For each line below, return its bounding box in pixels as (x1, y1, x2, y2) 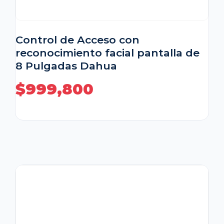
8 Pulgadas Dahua (15, 59, 117, 72)
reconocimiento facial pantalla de (15, 46, 199, 59)
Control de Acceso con (15, 33, 139, 46)
